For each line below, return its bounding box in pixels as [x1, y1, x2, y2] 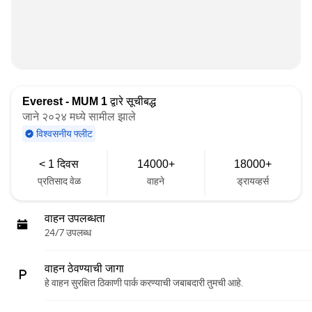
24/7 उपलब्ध [45, 227, 91, 238]
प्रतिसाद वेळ [37, 175, 81, 187]
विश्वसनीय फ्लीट [36, 128, 93, 139]
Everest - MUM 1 [22, 95, 107, 107]
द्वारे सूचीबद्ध [107, 95, 156, 107]
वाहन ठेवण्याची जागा [45, 263, 124, 274]
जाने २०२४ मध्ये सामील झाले [22, 110, 136, 123]
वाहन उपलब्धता [45, 212, 105, 224]
